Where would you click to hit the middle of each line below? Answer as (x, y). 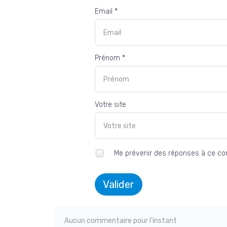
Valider (119, 185)
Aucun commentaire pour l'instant (121, 221)
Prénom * (110, 58)
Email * (106, 12)
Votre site (110, 105)
